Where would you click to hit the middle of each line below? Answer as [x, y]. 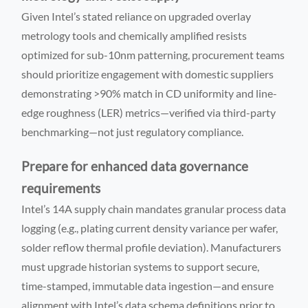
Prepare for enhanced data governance [135, 166]
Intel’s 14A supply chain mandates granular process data [154, 208]
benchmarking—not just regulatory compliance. [133, 131]
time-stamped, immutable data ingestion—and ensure [148, 285]
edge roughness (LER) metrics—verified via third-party [149, 112]
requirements [61, 188]
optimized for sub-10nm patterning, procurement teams [153, 54]
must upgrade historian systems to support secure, [141, 266]
